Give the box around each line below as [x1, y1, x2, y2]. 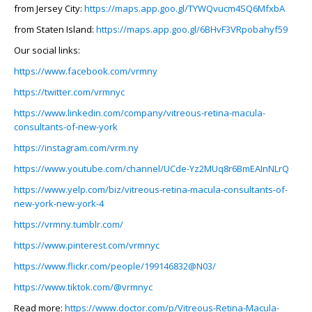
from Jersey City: [14, 2, 84, 15]
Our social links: [14, 44, 82, 57]
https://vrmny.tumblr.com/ [14, 218, 123, 231]
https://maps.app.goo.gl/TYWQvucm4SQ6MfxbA [84, 2, 285, 15]
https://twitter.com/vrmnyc [14, 86, 125, 99]
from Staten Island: [14, 23, 96, 36]
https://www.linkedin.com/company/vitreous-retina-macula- [14, 107, 265, 120]
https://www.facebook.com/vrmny [14, 65, 157, 78]
